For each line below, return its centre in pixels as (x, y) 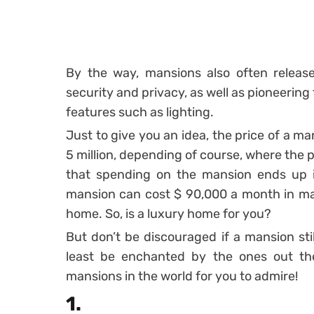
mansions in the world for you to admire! (182, 276)
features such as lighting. (140, 112)
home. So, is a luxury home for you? (170, 214)
